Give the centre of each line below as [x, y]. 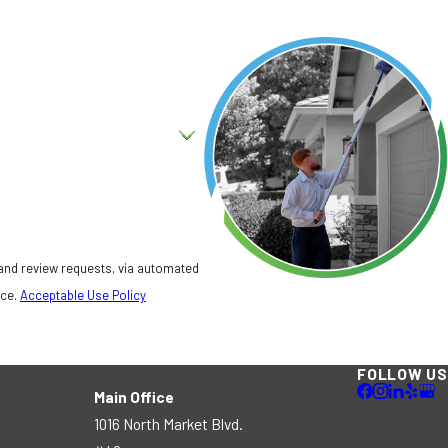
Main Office [134, 396]
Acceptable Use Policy [82, 295]
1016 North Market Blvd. [169, 423]
